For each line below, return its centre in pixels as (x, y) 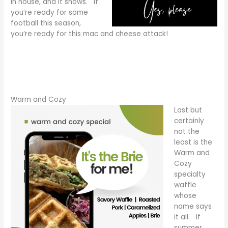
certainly (189, 121)
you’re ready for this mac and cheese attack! (90, 34)
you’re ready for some (50, 13)
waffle (185, 185)
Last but (188, 110)
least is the (193, 142)
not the (187, 131)
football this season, (46, 23)
